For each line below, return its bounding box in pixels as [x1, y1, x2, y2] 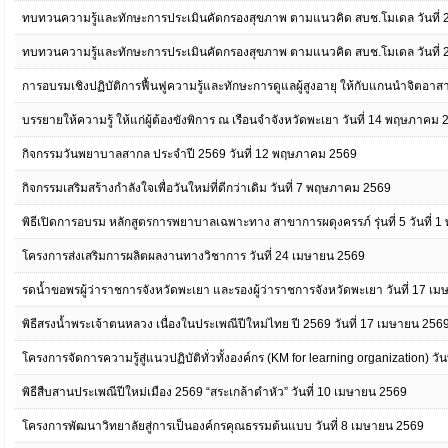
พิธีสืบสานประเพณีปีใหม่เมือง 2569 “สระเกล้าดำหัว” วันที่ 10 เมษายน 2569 [22, 385, 407, 399]
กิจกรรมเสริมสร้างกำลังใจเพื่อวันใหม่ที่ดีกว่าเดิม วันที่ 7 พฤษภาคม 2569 [22, 181, 391, 195]
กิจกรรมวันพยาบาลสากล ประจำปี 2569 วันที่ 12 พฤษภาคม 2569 [22, 147, 357, 161]
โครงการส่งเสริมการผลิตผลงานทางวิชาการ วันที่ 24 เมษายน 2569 [22, 249, 365, 263]
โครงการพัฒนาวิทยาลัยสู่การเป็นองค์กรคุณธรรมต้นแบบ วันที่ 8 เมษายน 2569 [22, 419, 424, 433]
